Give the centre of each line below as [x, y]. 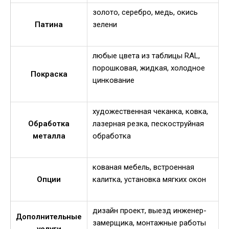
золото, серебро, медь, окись [145, 13]
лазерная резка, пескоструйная [148, 124]
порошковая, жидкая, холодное [149, 68]
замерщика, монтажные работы [149, 223]
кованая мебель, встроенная [143, 167]
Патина [49, 25]
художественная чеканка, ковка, [150, 112]
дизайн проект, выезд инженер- [150, 211]
